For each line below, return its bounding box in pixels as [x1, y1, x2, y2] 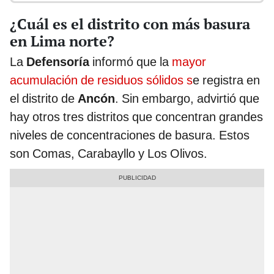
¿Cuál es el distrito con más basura [10, 13, 250, 34]
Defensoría [26, 54, 92, 69]
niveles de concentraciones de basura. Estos [10, 127, 250, 143]
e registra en [193, 72, 260, 87]
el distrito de [10, 91, 78, 106]
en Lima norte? [10, 31, 114, 51]
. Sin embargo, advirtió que [115, 91, 259, 106]
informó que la [92, 54, 172, 69]
